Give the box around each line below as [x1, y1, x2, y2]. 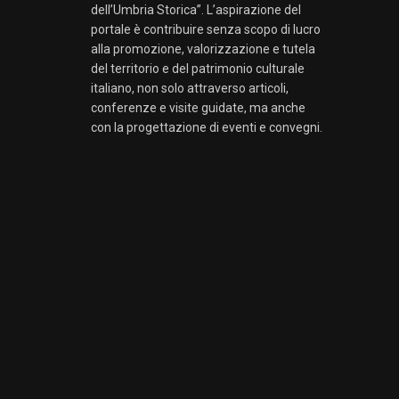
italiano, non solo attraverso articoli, [91, 80, 289, 95]
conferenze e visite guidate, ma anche [91, 100, 305, 115]
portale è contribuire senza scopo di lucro [91, 21, 321, 37]
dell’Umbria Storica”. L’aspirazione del [91, 2, 301, 17]
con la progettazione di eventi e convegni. [91, 119, 322, 134]
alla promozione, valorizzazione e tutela [91, 41, 315, 56]
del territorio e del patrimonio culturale [91, 61, 305, 76]
